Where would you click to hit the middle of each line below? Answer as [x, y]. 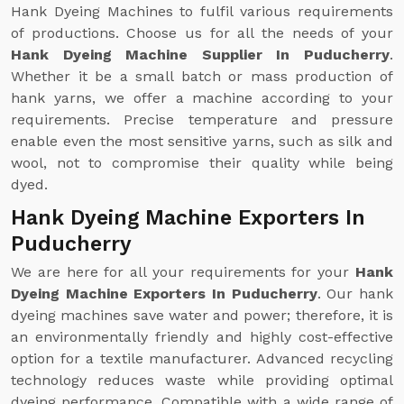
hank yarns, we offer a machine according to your [202, 98]
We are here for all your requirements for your [183, 272]
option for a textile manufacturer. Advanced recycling [202, 358]
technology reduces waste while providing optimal [202, 380]
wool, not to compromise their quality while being [202, 163]
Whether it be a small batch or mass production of [202, 76]
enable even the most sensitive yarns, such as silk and [202, 141]
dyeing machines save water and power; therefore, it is [202, 315]
